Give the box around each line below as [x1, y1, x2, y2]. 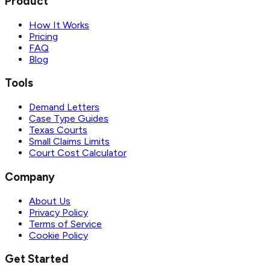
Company [5, 169, 55, 184]
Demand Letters [29, 101, 99, 113]
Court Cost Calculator [29, 147, 127, 159]
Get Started [5, 252, 69, 266]
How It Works [29, 19, 89, 31]
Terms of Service [29, 218, 102, 230]
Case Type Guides [29, 113, 108, 125]
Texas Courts [29, 124, 87, 136]
